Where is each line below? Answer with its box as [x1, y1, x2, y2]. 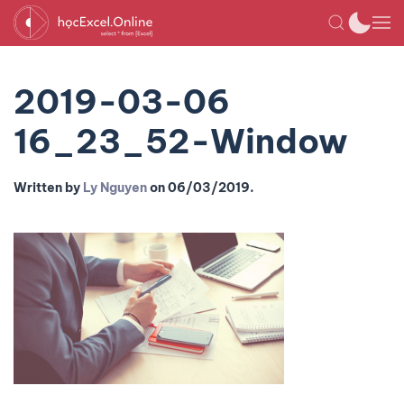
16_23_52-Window [14, 120, 348, 162]
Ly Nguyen [83, 179, 147, 196]
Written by [14, 179, 83, 196]
